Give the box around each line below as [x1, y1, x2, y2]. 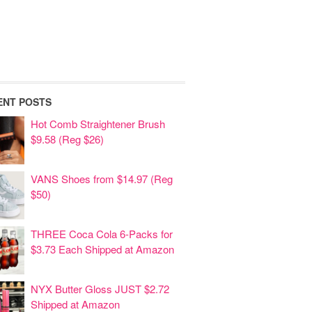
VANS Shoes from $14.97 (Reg [31, 171, 173, 186]
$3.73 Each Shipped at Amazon [31, 242, 174, 256]
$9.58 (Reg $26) [31, 132, 104, 146]
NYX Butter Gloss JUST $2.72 [31, 281, 169, 296]
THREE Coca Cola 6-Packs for [31, 226, 173, 241]
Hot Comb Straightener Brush [31, 116, 165, 131]
